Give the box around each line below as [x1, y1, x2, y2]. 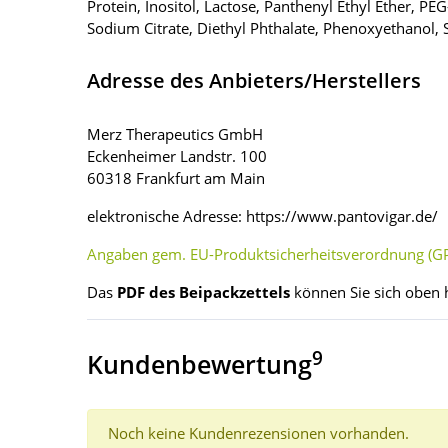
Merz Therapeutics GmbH [87, 124, 263, 145]
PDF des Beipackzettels [117, 282, 290, 303]
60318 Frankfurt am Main [87, 168, 265, 189]
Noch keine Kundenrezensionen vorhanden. [108, 423, 409, 444]
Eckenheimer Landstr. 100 [87, 146, 267, 167]
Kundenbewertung [87, 347, 312, 382]
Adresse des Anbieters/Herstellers [87, 67, 421, 95]
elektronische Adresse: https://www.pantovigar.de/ [87, 206, 438, 227]
